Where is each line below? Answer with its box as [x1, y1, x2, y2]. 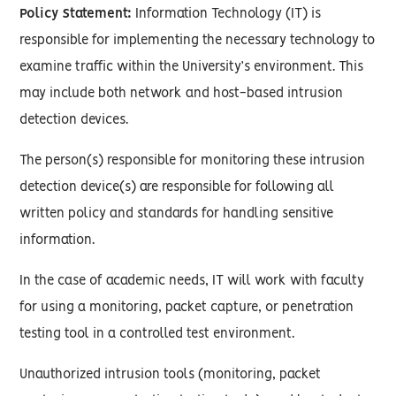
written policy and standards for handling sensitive [19, 208, 334, 220]
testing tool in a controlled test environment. [19, 328, 295, 340]
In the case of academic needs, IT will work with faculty [19, 275, 365, 287]
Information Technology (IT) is [132, 8, 322, 20]
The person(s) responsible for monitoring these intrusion [19, 155, 366, 167]
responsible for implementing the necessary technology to [19, 34, 376, 47]
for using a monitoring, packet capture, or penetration [19, 301, 354, 314]
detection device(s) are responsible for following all [19, 181, 335, 194]
